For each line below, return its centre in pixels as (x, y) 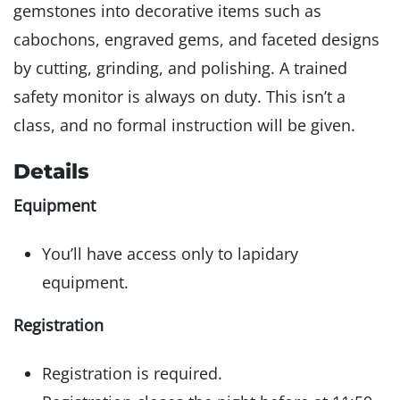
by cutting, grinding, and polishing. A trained (180, 68)
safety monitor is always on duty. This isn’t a (179, 97)
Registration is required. (132, 374)
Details (51, 171)
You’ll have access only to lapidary (170, 254)
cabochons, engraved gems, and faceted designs (196, 40)
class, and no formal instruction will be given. (184, 125)
